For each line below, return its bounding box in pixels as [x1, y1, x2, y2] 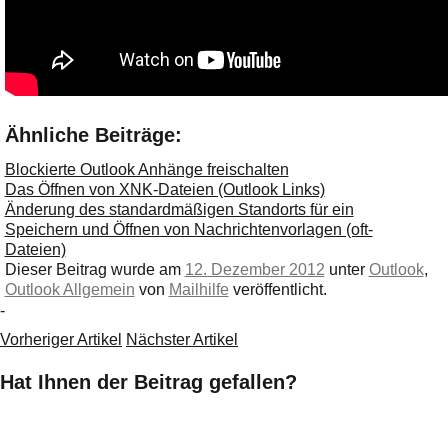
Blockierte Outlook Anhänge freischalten [4, 160, 289, 178]
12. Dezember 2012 [184, 260, 325, 278]
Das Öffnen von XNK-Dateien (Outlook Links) [4, 180, 325, 198]
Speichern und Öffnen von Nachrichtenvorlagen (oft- [4, 220, 373, 238]
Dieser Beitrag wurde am [4, 260, 185, 278]
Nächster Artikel [126, 330, 238, 348]
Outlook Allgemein [4, 280, 135, 298]
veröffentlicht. [228, 280, 327, 298]
